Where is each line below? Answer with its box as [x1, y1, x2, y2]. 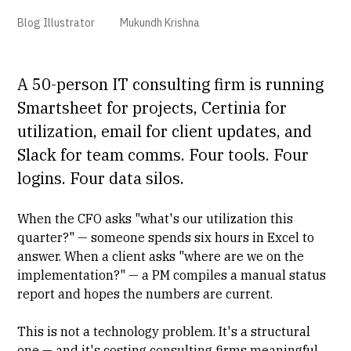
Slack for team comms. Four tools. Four [17, 143, 309, 165]
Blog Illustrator [17, 15, 96, 30]
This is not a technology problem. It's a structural [17, 323, 311, 339]
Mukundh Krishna [120, 15, 201, 30]
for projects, [103, 96, 202, 118]
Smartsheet [17, 96, 103, 118]
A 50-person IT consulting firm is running [17, 73, 324, 95]
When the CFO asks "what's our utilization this [17, 210, 294, 226]
